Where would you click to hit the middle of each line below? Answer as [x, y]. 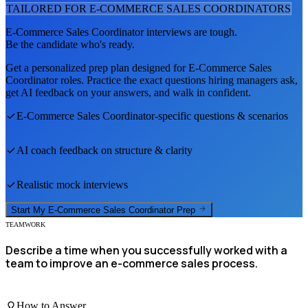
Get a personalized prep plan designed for [97, 67]
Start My [30, 210]
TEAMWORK [25, 225]
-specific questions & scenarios [221, 115]
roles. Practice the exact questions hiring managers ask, [178, 80]
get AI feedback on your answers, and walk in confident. [128, 92]
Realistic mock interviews [72, 184]
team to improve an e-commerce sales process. [132, 264]
